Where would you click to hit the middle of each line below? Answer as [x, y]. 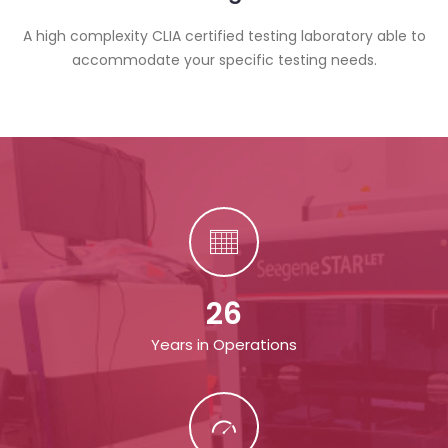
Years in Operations [224, 344]
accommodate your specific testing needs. [224, 60]
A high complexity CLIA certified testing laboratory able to [224, 36]
